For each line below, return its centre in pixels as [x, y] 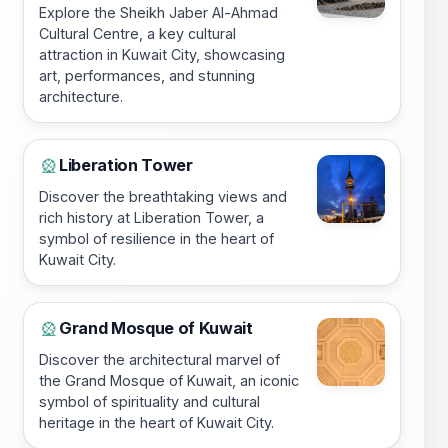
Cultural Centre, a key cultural [137, 34]
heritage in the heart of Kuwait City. [156, 423]
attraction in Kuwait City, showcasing [162, 55]
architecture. [81, 97]
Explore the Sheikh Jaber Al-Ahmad [158, 13]
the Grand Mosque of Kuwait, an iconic [169, 381]
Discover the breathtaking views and [163, 197]
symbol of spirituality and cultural [149, 402]
